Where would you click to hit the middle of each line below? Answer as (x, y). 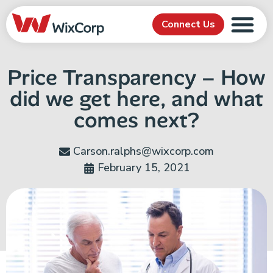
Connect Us (188, 24)
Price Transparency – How (136, 77)
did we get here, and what (136, 99)
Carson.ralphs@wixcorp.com (144, 151)
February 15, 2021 (144, 168)
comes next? (136, 120)
